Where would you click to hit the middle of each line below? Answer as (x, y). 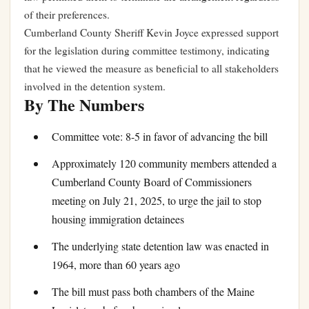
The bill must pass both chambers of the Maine (153, 292)
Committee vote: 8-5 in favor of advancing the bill (160, 137)
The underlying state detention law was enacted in (160, 246)
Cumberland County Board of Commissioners (152, 182)
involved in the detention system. (95, 86)
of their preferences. (67, 14)
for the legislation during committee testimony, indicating (147, 50)
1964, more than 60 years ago (116, 265)
